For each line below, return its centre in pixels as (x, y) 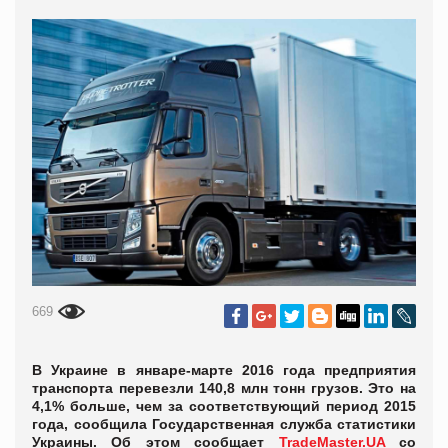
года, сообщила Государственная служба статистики (224, 424)
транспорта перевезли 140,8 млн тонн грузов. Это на (224, 388)
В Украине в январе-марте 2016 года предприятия (224, 370)
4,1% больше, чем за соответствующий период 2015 (224, 406)
